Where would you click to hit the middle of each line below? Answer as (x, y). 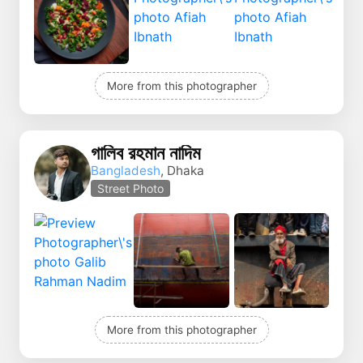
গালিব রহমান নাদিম (146, 154)
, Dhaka (182, 171)
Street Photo (130, 189)
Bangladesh (126, 171)
